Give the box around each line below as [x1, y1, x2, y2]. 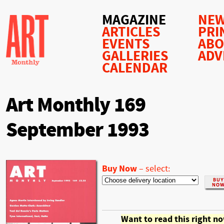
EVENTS [102, 36, 150, 52]
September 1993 [6, 118, 149, 142]
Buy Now [102, 163, 137, 174]
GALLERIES [102, 48, 168, 64]
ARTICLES [102, 24, 160, 40]
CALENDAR [102, 60, 167, 76]
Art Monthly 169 [6, 93, 145, 117]
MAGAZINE [102, 12, 166, 28]
